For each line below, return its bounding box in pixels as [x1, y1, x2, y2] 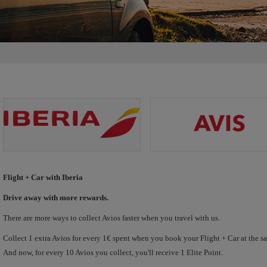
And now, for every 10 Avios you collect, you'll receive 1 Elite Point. [3, 248, 223, 257]
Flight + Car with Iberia [3, 173, 83, 182]
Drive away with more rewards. [3, 193, 108, 202]
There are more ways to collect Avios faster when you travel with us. [3, 213, 220, 222]
